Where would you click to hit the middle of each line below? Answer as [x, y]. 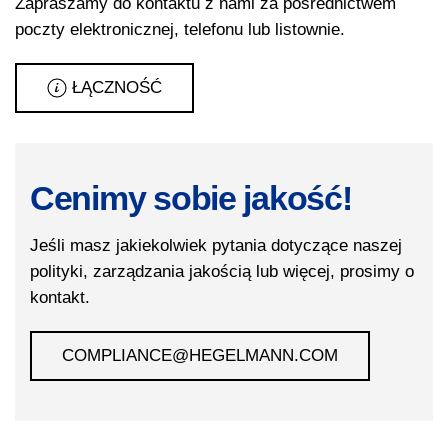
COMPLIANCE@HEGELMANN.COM [200, 355]
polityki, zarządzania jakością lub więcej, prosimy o [222, 271]
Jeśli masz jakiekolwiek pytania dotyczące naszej [216, 245]
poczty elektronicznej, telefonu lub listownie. [180, 29]
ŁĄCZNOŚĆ [117, 87]
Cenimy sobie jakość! [191, 198]
